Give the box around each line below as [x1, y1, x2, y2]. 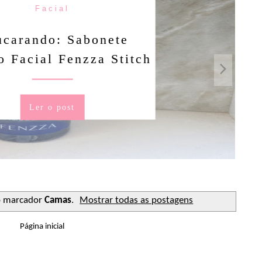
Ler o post [12, 102, 58, 112]
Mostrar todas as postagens [80, 196, 194, 206]
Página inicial [19, 222, 64, 232]
